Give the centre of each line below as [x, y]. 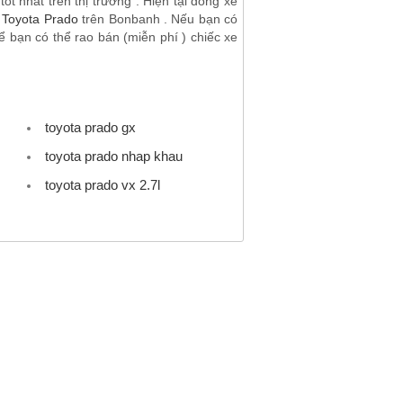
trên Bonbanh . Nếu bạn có [158, 18]
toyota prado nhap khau [113, 156]
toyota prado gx [90, 127]
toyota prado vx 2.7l [102, 184]
